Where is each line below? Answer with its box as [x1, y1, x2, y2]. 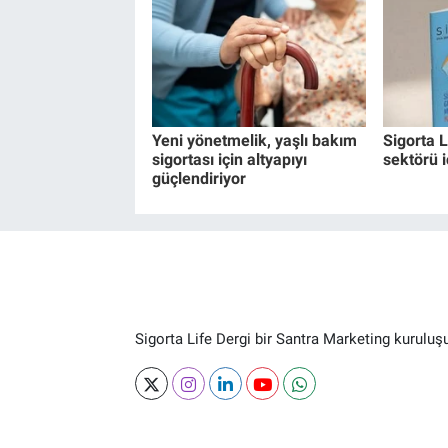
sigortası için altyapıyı [151, 150, 307, 170]
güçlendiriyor [151, 169, 246, 189]
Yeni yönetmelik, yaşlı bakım [151, 131, 357, 151]
